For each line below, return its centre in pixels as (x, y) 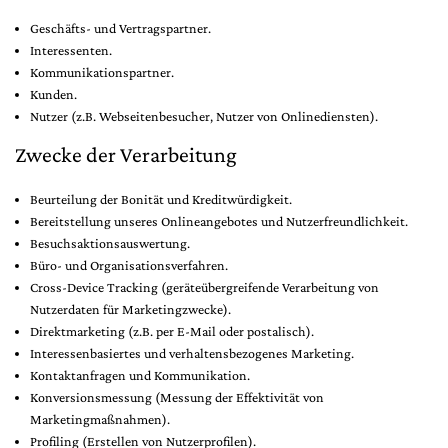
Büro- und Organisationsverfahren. (129, 265)
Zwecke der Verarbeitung (126, 154)
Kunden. (53, 94)
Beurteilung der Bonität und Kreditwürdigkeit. (161, 199)
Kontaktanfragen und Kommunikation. (140, 375)
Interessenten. (71, 50)
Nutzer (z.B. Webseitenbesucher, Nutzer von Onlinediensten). (204, 116)
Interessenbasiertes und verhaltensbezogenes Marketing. (192, 353)
